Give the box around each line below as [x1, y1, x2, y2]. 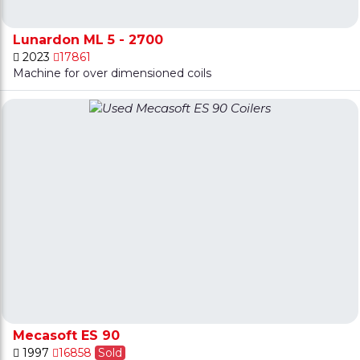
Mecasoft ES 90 [13, 327, 121, 343]
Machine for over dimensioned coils [13, 65, 212, 80]
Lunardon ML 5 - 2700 [13, 31, 164, 47]
